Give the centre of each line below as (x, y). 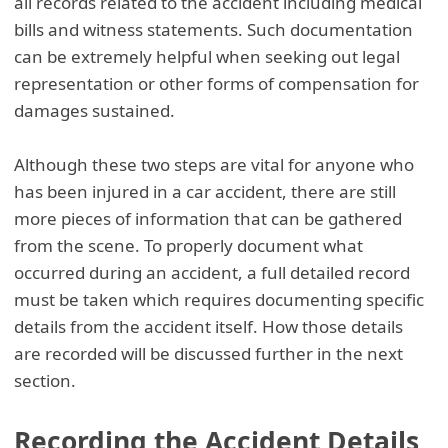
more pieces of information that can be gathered (208, 218)
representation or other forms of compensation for (217, 83)
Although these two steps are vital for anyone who (214, 164)
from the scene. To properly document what (189, 245)
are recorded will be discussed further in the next (209, 353)
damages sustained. (95, 110)
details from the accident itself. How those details (209, 326)
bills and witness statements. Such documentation (214, 29)
